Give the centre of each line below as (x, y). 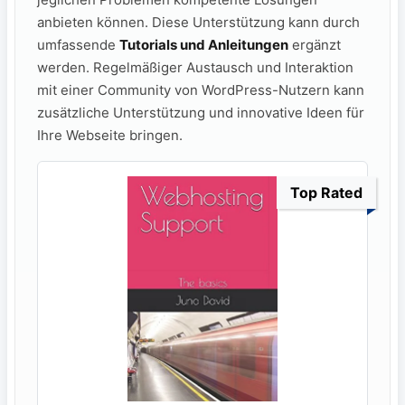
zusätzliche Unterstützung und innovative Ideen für (201, 113)
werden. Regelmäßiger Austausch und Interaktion (195, 68)
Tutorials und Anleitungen (204, 45)
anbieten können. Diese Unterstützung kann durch (198, 23)
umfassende (78, 45)
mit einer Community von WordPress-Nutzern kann (201, 90)
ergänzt (315, 45)
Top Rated (326, 193)
